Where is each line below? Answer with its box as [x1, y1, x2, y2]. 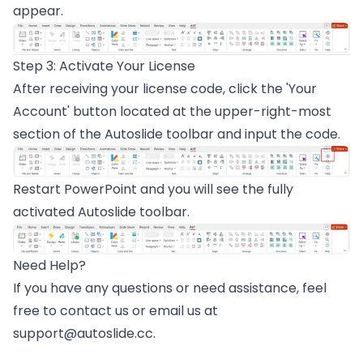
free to [13, 301, 60, 321]
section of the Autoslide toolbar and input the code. [13, 125, 340, 144]
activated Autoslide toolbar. [13, 202, 190, 221]
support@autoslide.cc [13, 324, 153, 344]
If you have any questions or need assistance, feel [13, 279, 327, 298]
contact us [60, 301, 129, 321]
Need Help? [13, 256, 86, 275]
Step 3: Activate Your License [13, 57, 195, 76]
